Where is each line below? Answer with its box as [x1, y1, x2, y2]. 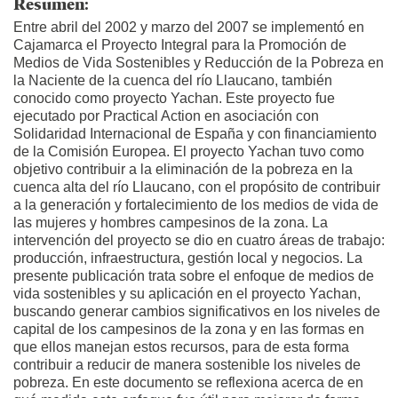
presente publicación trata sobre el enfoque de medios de [13, 268, 374, 284]
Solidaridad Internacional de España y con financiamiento [13, 126, 377, 142]
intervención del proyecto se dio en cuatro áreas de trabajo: [13, 233, 385, 249]
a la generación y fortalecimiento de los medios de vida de [13, 197, 378, 213]
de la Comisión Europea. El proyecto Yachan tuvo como [13, 144, 364, 160]
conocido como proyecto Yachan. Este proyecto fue [13, 91, 335, 107]
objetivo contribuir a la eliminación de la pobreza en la [13, 162, 353, 178]
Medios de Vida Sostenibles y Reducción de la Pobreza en [13, 55, 384, 71]
